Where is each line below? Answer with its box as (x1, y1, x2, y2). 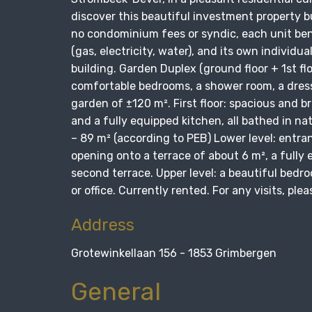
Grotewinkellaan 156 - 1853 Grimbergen (71, 246, 276, 260)
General (71, 276, 161, 306)
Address (71, 214, 134, 235)
